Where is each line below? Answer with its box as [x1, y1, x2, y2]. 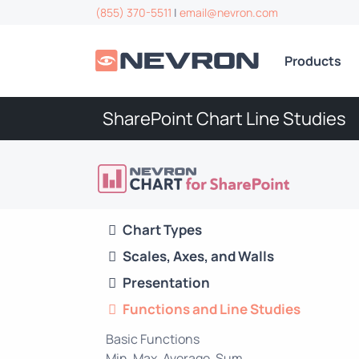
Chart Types [123, 220, 202, 239]
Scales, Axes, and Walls [123, 246, 274, 265]
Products [284, 52, 342, 70]
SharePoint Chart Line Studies [103, 107, 346, 131]
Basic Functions [106, 329, 200, 348]
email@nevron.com [179, 5, 278, 20]
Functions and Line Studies [123, 299, 301, 318]
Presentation [123, 272, 210, 292]
